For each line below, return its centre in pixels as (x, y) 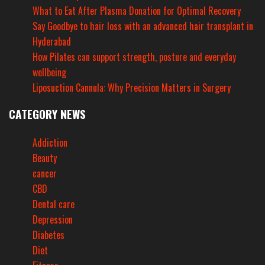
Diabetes (49, 235)
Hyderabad (52, 41)
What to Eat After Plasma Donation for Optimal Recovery (137, 10)
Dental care (54, 204)
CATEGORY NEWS (47, 114)
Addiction (50, 142)
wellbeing (49, 72)
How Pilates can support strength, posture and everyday (134, 56)
